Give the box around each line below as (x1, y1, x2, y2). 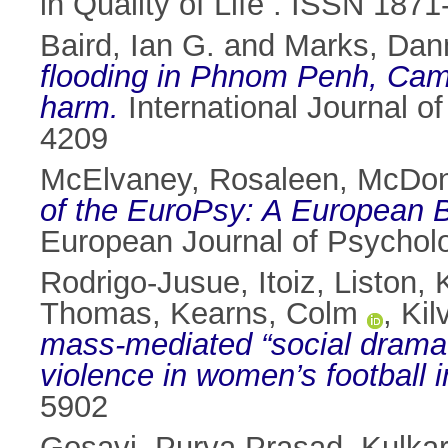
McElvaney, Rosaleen (40, 162, 339, 198)
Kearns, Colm (170, 296, 358, 332)
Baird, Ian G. (40, 28, 215, 64)
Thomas (40, 296, 152, 332)
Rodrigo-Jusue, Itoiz (40, 265, 316, 301)
